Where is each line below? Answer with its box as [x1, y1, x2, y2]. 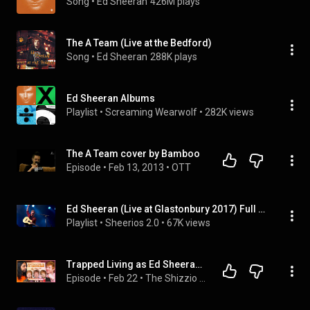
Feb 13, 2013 [109, 162, 164, 173]
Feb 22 [109, 273, 138, 284]
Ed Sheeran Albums [66, 93, 155, 104]
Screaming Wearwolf [105, 107, 197, 118]
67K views [167, 217, 210, 228]
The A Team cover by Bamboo [66, 148, 200, 159]
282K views [205, 107, 254, 118]
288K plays [150, 51, 197, 62]
